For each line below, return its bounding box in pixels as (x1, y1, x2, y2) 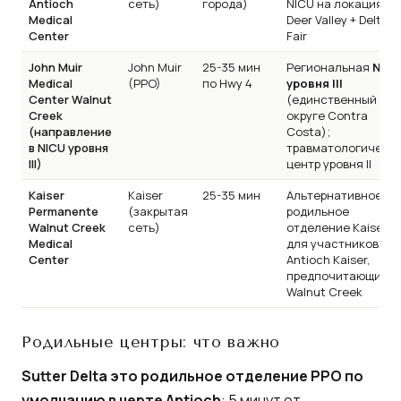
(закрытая (128, 203, 188, 220)
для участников (286, 235, 379, 252)
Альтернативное (286, 187, 382, 204)
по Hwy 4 (202, 75, 252, 92)
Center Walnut (29, 91, 112, 108)
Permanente (29, 203, 98, 220)
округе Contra (286, 107, 368, 124)
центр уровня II (286, 156, 371, 173)
